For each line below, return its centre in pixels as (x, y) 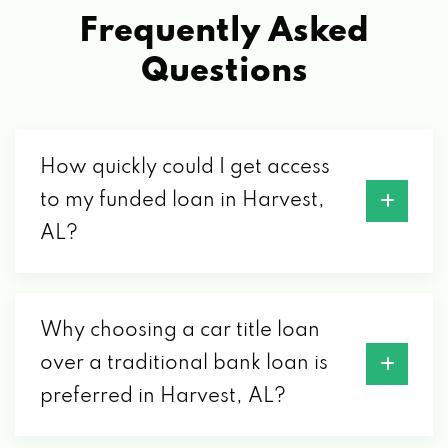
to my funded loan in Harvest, (182, 200)
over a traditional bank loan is (184, 363)
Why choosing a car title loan (180, 330)
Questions (224, 71)
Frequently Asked (224, 31)
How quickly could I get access (185, 167)
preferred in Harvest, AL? (163, 396)
